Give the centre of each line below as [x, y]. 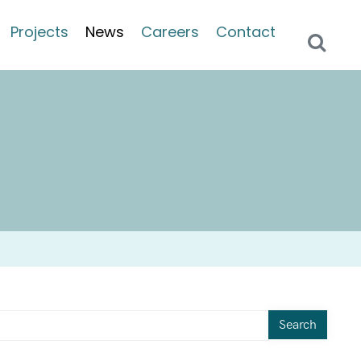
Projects [40, 32]
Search [298, 325]
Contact [246, 32]
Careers [170, 32]
